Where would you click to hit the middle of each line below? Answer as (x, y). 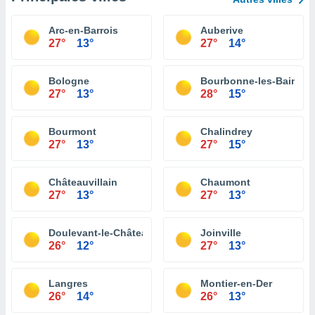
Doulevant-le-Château (101, 233)
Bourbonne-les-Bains (252, 81)
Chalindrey (226, 131)
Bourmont (72, 131)
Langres (68, 283)
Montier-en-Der (236, 283)
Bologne (69, 81)
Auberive (222, 30)
